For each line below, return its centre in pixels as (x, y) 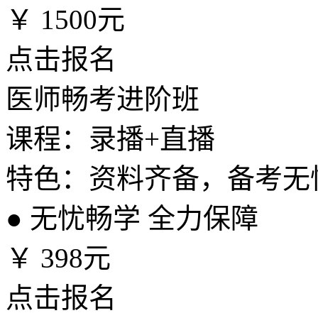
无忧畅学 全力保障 (141, 218)
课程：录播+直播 (110, 139)
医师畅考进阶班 (103, 99)
